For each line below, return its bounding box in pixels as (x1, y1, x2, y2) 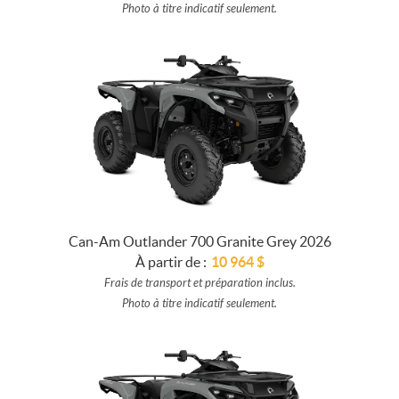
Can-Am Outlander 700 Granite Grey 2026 (68, 232, 331, 249)
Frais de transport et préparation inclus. (103, 275, 296, 290)
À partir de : (134, 253, 207, 270)
